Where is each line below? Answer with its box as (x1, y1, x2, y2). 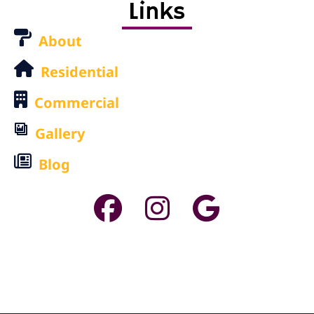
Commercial (34, 90, 119, 114)
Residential (41, 60, 118, 83)
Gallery (35, 121, 85, 145)
